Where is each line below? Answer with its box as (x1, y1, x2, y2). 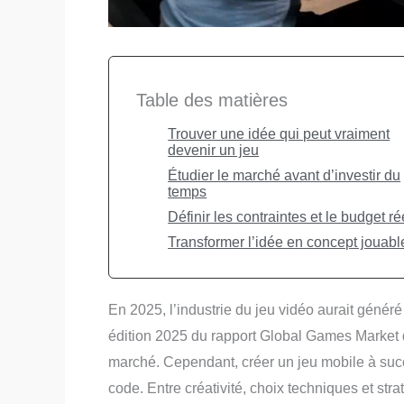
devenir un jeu (168, 142, 260, 158)
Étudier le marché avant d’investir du (168, 167, 401, 183)
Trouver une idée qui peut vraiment (168, 125, 390, 142)
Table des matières (136, 89, 288, 110)
